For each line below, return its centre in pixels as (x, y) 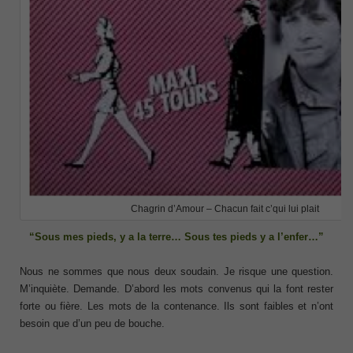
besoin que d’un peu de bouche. (92, 324)
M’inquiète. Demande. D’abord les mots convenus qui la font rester (176, 289)
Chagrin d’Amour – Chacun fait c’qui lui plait (225, 209)
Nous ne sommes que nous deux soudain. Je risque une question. (176, 272)
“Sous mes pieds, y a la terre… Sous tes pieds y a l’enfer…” (176, 237)
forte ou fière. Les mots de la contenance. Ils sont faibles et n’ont (176, 307)
